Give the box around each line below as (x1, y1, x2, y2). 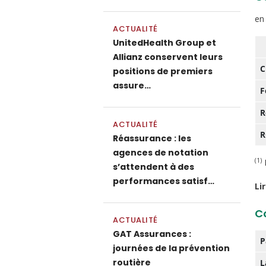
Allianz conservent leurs (113, 51, 223, 63)
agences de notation (113, 147, 208, 159)
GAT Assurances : (113, 228, 191, 240)
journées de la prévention (113, 242, 230, 254)
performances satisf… (113, 175, 214, 187)
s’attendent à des (113, 161, 194, 173)
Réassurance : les (113, 132, 191, 144)
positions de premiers (113, 65, 213, 77)
